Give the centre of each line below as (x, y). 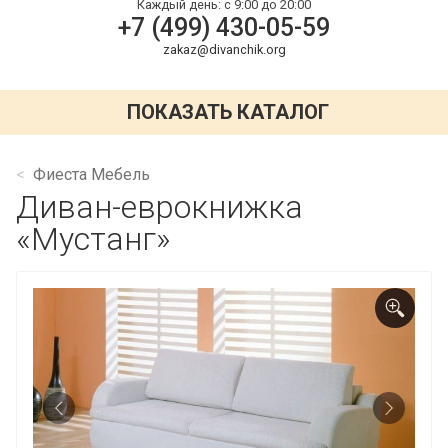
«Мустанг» (93, 238)
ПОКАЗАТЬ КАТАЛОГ (228, 112)
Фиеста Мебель (91, 174)
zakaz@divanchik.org (224, 49)
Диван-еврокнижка (159, 206)
